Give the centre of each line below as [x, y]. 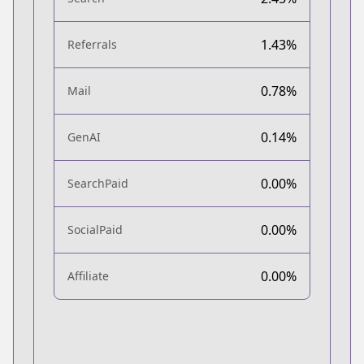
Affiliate [88, 275]
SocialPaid [95, 229]
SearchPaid [98, 183]
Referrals [92, 44]
